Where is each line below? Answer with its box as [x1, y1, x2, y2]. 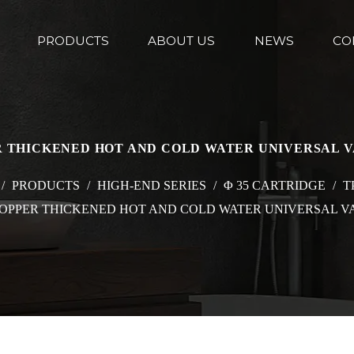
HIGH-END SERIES [96, 179, 206, 192]
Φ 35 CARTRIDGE [223, 179, 326, 192]
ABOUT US [148, 33, 216, 48]
